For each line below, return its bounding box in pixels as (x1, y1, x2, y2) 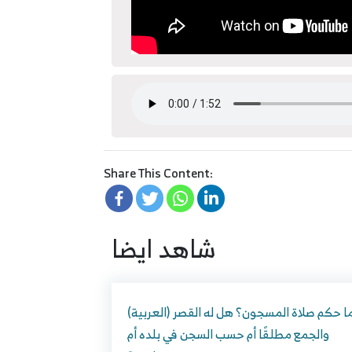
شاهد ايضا (112, 226, 216, 271)
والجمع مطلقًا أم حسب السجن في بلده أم (127, 323, 329, 346)
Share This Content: (104, 162, 213, 185)
